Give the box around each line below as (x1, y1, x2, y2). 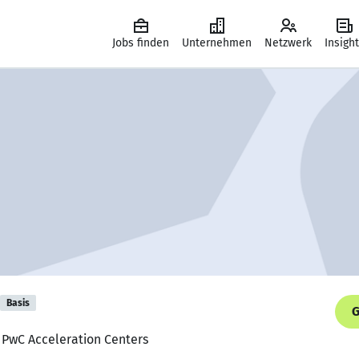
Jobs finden (112, 36, 169, 50)
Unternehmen (182, 36, 252, 50)
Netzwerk (264, 36, 312, 50)
